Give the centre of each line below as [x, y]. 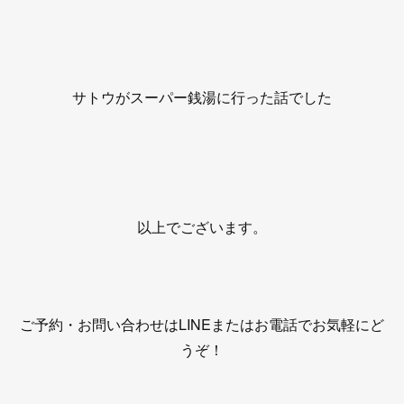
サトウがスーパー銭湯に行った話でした [202, 97]
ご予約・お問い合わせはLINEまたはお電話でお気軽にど [202, 324]
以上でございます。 [202, 227]
